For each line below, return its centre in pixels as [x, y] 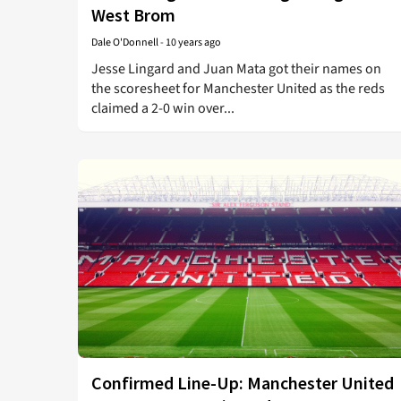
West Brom [133, 15]
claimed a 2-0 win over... [163, 108]
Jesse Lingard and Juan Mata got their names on [236, 69]
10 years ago [193, 43]
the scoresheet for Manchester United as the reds [238, 89]
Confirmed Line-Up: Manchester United [243, 383]
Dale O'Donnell [125, 43]
